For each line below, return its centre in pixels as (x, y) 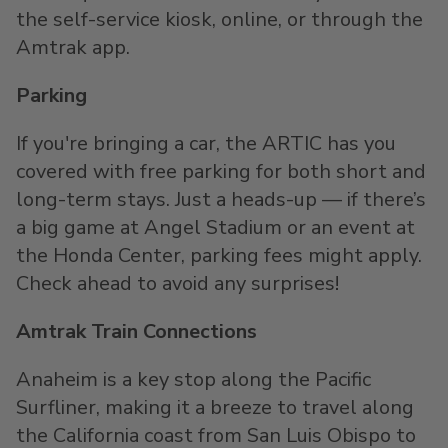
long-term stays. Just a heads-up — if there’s (221, 199)
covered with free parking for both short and (221, 171)
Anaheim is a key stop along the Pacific (193, 379)
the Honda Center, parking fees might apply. (219, 255)
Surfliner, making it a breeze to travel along (215, 407)
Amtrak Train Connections (136, 331)
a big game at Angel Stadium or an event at (215, 227)
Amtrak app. (73, 47)
